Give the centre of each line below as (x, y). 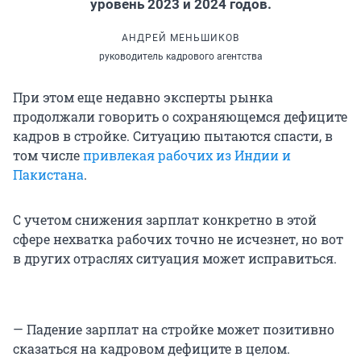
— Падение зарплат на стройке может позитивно (174, 329)
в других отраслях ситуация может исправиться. (175, 258)
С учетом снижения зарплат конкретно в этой (165, 219)
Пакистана (48, 174)
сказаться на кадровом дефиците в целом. (151, 348)
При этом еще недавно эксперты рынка (143, 97)
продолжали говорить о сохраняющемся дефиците (180, 116)
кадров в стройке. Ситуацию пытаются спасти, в (173, 135)
